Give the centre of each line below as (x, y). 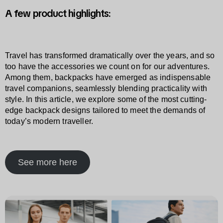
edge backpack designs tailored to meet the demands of (105, 111)
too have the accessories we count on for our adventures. (107, 67)
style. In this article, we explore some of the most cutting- (106, 100)
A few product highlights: (58, 14)
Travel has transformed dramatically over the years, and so (110, 56)
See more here (47, 163)
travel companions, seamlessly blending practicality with (106, 89)
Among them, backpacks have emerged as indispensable (108, 78)
